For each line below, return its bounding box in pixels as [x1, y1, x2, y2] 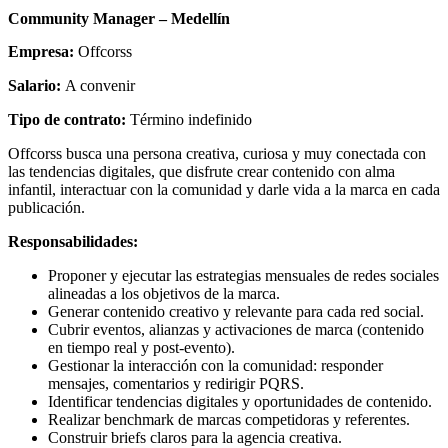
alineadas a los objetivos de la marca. [48, 285, 280, 303]
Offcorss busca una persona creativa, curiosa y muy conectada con [8, 145, 426, 163]
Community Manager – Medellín [8, 10, 230, 28]
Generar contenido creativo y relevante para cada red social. [48, 303, 424, 321]
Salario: [8, 77, 65, 95]
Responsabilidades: [8, 233, 138, 251]
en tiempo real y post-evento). [48, 339, 235, 357]
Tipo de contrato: [8, 111, 130, 129]
